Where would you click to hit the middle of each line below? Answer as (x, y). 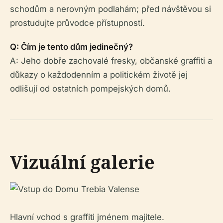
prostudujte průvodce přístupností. (77, 23)
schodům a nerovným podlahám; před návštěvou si (111, 9)
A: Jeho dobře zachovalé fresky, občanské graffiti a (111, 60)
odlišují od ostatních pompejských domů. (90, 88)
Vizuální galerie (82, 162)
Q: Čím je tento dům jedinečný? (71, 47)
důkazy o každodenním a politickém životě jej (99, 74)
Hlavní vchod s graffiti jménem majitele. (87, 217)
